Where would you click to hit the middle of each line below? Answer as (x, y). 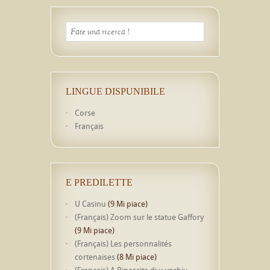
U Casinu (90, 204)
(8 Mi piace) (136, 257)
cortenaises (95, 257)
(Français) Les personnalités (123, 243)
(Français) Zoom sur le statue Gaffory (139, 217)
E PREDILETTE (99, 182)
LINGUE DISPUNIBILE (115, 91)
